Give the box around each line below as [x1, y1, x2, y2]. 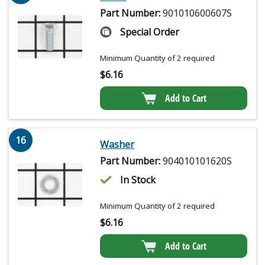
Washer [100, 138, 135, 151]
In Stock [120, 173, 156, 187]
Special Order [120, 25, 180, 39]
